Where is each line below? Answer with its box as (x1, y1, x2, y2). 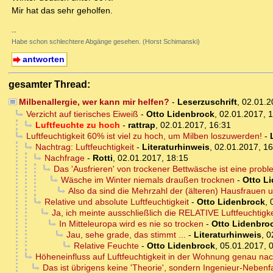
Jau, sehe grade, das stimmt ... (66, 230, 186, 240)
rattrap (127, 120, 155, 130)
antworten (22, 54, 65, 65)
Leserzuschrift (177, 97, 237, 107)
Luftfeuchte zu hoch (35, 120, 120, 130)
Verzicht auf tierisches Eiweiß (26, 109, 138, 119)
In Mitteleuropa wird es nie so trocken (58, 219, 204, 229)
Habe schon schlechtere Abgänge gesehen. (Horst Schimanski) (12, 38, 200, 46)
